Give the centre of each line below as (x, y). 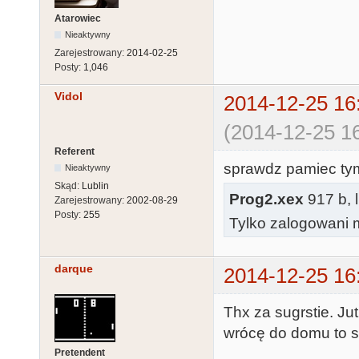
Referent (75, 151)
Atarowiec (78, 18)
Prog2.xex (266, 199)
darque (74, 268)
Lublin (95, 186)
